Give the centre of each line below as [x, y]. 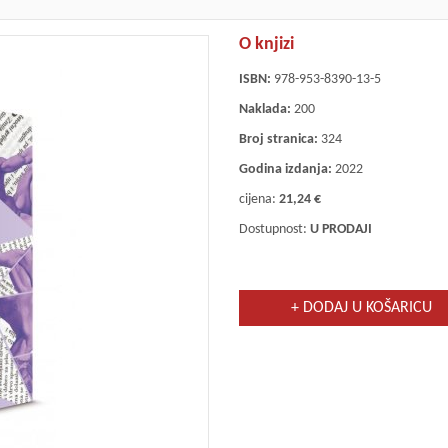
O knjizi [266, 45]
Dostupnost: [274, 230]
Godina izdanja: [285, 170]
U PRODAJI [340, 230]
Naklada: [264, 110]
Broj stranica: [278, 140]
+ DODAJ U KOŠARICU [361, 308]
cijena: [258, 200]
